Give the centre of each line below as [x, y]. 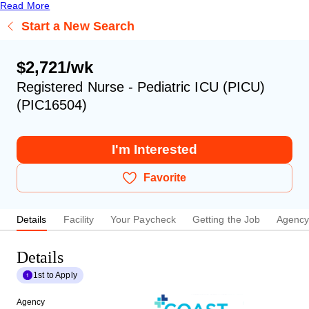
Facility [79, 220]
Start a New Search [78, 26]
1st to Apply [55, 275]
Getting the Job [226, 220]
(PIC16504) [52, 104]
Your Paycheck [143, 220]
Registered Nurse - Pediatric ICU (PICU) [141, 87]
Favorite [165, 177]
